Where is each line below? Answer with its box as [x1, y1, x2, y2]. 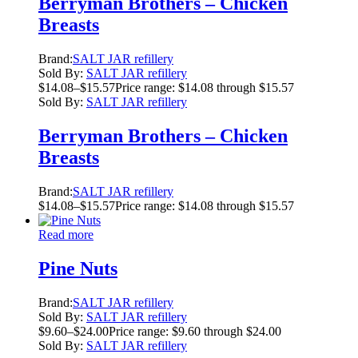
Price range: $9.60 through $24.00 [109, 324, 281, 338]
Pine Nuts [38, 257, 117, 279]
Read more [38, 227, 93, 241]
